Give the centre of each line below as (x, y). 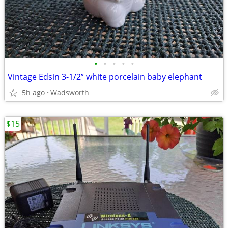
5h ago (33, 92)
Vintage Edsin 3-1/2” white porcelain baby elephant (105, 77)
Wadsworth (70, 92)
